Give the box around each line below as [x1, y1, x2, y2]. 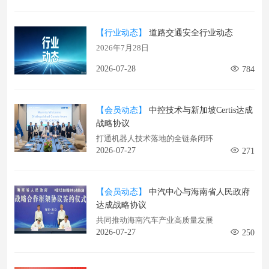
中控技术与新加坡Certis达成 [147, 106, 253, 115]
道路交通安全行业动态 [147, 28, 233, 37]
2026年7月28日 [96, 43, 149, 52]
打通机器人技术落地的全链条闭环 [96, 134, 213, 143]
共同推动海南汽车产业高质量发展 [96, 216, 213, 225]
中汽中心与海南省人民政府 [147, 187, 250, 196]
